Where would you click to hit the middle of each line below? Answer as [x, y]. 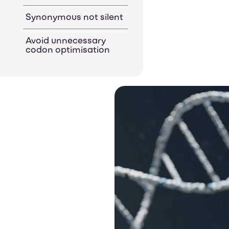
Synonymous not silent [75, 18]
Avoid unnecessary [66, 42]
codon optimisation [68, 51]
